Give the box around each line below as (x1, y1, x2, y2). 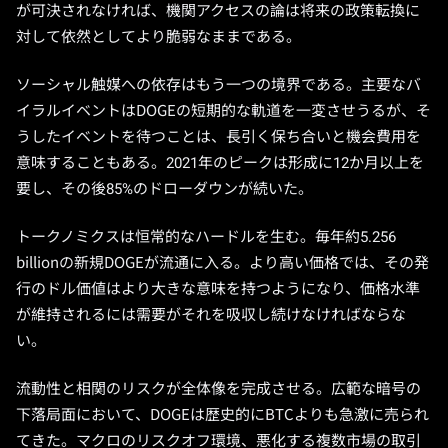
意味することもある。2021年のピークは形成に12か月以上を (16, 154, 424, 172)
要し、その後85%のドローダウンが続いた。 (16, 180, 313, 198)
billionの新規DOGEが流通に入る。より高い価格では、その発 (16, 254, 429, 272)
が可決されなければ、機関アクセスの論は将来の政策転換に (16, 2, 420, 20)
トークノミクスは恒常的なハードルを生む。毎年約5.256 (16, 228, 396, 246)
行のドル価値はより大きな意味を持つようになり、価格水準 (16, 280, 420, 298)
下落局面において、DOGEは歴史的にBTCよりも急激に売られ (16, 406, 429, 424)
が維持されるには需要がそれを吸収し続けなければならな (16, 306, 406, 324)
